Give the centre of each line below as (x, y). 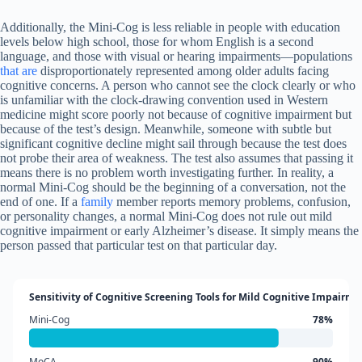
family (97, 202)
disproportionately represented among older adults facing (183, 71)
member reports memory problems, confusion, (232, 202)
